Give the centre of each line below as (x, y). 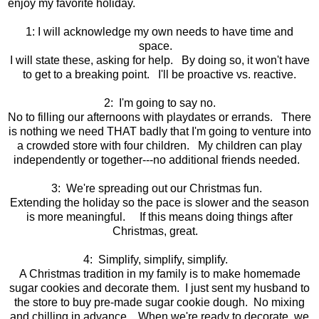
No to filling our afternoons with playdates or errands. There (159, 117)
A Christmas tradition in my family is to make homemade (159, 273)
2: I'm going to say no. (159, 103)
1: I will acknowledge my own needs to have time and (159, 31)
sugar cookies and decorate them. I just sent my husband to (159, 288)
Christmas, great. (159, 231)
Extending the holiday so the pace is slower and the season (159, 202)
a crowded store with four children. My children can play (159, 145)
